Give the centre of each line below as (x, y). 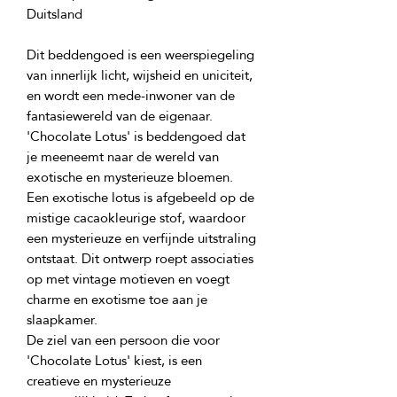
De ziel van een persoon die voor (123, 340)
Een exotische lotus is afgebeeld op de (140, 197)
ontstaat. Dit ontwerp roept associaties (140, 258)
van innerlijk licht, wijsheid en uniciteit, (140, 75)
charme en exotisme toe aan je (117, 299)
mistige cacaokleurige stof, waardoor (136, 218)
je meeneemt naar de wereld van (123, 156)
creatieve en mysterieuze (99, 381)
